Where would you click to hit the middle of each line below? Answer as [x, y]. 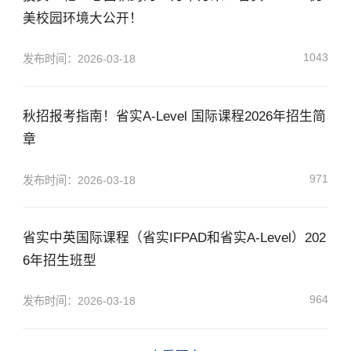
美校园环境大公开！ [82, 18]
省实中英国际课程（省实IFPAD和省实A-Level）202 [174, 238]
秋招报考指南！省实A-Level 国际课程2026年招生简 [174, 117]
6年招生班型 [59, 261]
